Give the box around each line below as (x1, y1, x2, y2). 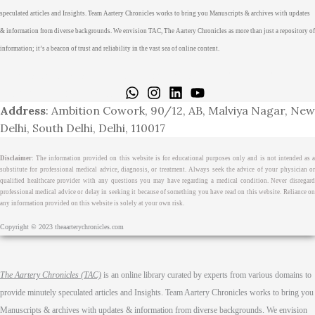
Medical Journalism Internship (67, 67, 223, 82)
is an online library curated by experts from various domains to (101, 269, 311, 280)
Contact (83, 85, 123, 100)
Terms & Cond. (3, 85, 83, 100)
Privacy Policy (223, 67, 298, 82)
